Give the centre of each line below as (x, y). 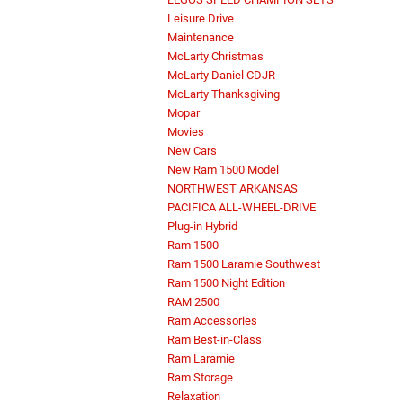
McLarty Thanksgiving (224, 94)
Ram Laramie (201, 359)
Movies (186, 132)
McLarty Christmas (215, 57)
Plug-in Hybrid (202, 227)
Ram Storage (200, 378)
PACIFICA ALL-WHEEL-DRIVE (242, 208)
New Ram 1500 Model (223, 170)
